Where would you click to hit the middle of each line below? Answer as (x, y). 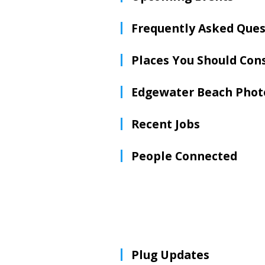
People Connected (184, 156)
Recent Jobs (166, 124)
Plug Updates (170, 255)
